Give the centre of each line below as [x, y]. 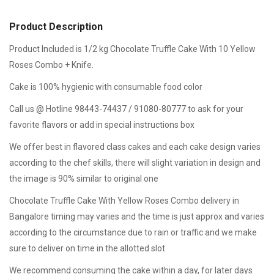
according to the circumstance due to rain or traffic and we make [133, 232]
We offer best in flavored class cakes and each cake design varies [135, 147]
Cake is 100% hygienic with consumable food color [106, 87]
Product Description [56, 27]
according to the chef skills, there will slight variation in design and [135, 163]
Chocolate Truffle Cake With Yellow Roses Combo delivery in [124, 201]
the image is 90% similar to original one [84, 179]
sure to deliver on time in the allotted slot [87, 248]
